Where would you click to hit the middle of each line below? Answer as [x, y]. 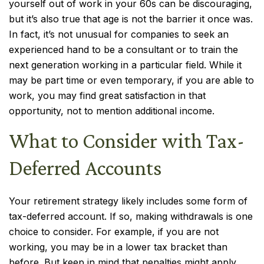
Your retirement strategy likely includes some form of [128, 201]
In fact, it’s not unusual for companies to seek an [119, 34]
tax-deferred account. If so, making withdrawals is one [131, 216]
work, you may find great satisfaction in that [107, 95]
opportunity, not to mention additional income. [112, 111]
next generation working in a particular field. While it [125, 65]
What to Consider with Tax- [127, 141]
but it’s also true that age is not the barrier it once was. [131, 19]
